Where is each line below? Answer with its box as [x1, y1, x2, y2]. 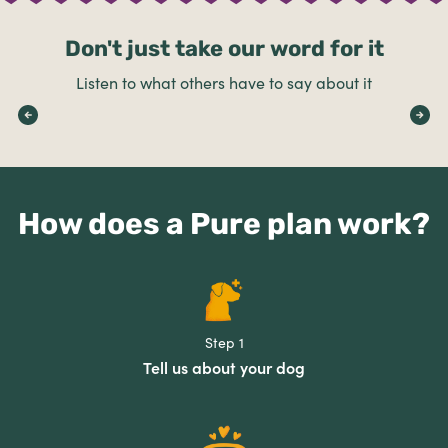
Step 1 [204, 334, 244, 352]
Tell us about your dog [143, 358, 305, 378]
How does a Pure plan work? [18, 206, 430, 242]
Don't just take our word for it [64, 35, 384, 62]
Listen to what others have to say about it [76, 73, 372, 93]
